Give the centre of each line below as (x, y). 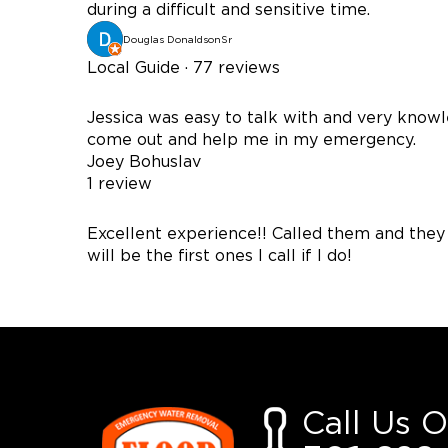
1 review (119, 184)
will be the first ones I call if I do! (219, 256)
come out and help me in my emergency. (251, 140)
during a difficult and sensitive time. (228, 10)
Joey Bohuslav (144, 162)
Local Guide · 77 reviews (183, 68)
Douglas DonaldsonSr (177, 40)
